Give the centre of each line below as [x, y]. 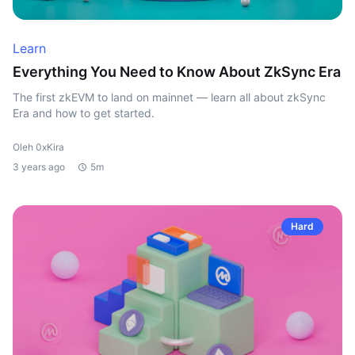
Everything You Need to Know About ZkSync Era [177, 72]
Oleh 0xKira [38, 147]
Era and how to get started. [84, 113]
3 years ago [39, 167]
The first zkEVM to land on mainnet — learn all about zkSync [169, 97]
